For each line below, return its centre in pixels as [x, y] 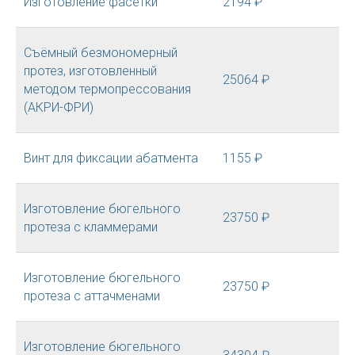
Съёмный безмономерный [101, 53]
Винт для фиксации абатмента [111, 158]
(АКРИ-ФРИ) [59, 107]
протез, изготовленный [90, 71]
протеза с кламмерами [91, 227]
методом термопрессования [107, 89]
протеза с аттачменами [92, 296]
